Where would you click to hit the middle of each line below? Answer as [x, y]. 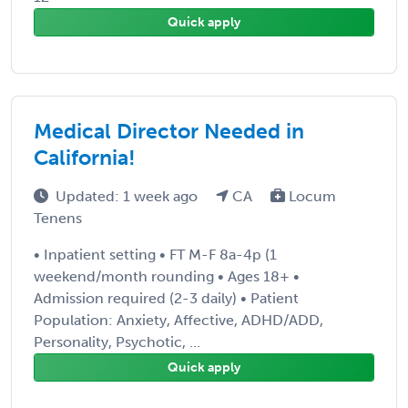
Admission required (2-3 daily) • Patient [166, 298]
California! [85, 157]
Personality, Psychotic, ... [117, 342]
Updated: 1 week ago [128, 196]
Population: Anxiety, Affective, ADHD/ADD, [178, 320]
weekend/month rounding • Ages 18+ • [167, 276]
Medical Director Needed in [169, 131]
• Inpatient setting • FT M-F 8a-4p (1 [155, 254]
